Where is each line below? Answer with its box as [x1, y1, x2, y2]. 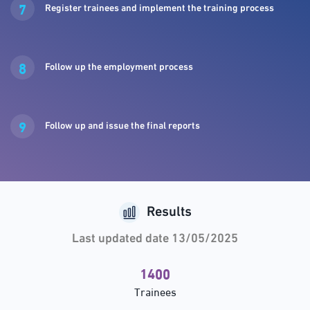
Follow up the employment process [45, 62, 193, 73]
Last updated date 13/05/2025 [72, 232, 238, 246]
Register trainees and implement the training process [45, 3, 274, 14]
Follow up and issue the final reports [45, 120, 200, 131]
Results [146, 206, 192, 219]
